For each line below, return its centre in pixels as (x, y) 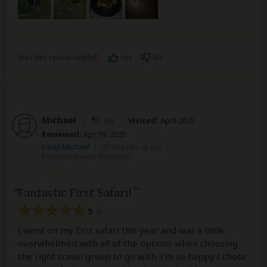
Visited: (143, 120)
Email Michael (66, 146)
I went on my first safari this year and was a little (121, 230)
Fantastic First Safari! (75, 193)
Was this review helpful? (58, 57)
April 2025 (177, 120)
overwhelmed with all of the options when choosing (128, 243)
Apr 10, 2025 (104, 134)
